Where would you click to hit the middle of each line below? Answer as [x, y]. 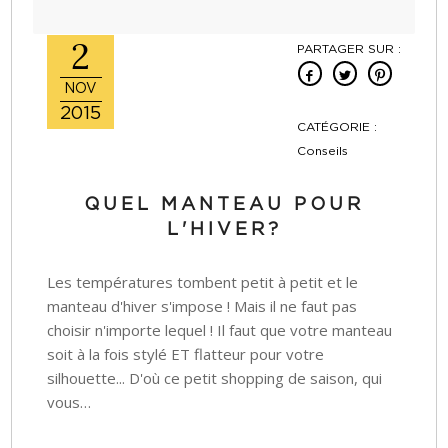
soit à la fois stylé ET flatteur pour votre [186, 354]
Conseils [322, 151]
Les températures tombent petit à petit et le [203, 282]
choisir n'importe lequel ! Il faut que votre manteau [220, 330]
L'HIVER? [224, 230]
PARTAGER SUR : [348, 49]
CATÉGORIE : [336, 127]
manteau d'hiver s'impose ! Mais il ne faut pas [202, 306]
